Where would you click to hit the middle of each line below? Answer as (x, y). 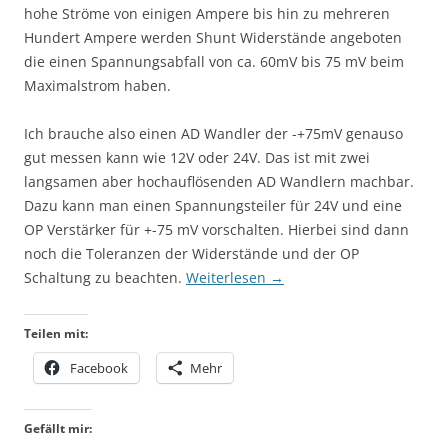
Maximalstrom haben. (97, 85)
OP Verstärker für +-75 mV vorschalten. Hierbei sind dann (216, 229)
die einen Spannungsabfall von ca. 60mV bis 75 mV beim (214, 61)
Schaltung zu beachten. (105, 277)
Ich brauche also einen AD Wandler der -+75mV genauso (213, 133)
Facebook (99, 367)
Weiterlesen (228, 277)
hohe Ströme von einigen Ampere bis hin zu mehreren (207, 13)
